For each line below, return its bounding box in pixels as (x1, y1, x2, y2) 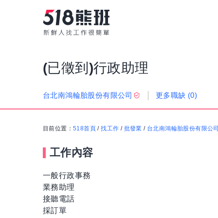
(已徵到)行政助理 (43, 60, 149, 76)
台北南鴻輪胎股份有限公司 (43, 91, 133, 100)
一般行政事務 (43, 171, 91, 180)
